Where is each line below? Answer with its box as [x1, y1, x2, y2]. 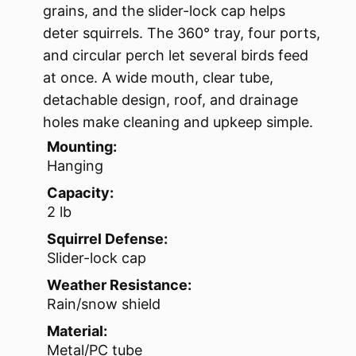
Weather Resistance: [47, 277, 192, 294]
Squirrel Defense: [47, 230, 168, 248]
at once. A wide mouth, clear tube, [43, 69, 273, 87]
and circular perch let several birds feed [43, 47, 308, 64]
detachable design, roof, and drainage [43, 91, 298, 109]
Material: [47, 323, 107, 340]
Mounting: [47, 138, 117, 156]
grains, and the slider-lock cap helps [43, 2, 285, 20]
